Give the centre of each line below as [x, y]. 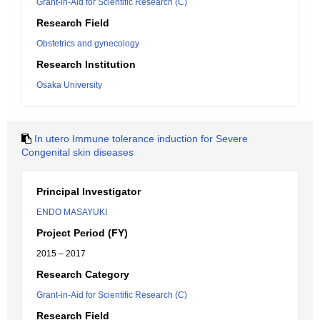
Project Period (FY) [82, 233]
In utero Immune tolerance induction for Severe [141, 139]
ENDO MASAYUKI [72, 212]
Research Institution [86, 64]
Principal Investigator [89, 191]
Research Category [83, 274]
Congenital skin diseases [77, 152]
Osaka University [69, 85]
